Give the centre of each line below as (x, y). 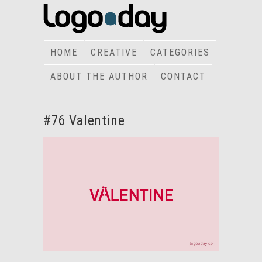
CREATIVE (114, 52)
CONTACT (183, 76)
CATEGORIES (180, 52)
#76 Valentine (84, 121)
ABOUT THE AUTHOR (99, 76)
